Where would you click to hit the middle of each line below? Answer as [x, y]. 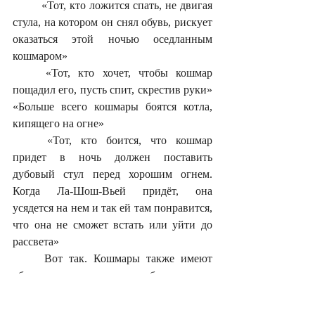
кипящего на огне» [60, 124]
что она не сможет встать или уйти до [112, 225]
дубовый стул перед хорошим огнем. [112, 174]
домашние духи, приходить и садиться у [112, 292]
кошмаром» [41, 56]
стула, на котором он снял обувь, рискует [112, 22]
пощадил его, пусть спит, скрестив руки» [112, 90]
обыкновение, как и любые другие [112, 276]
